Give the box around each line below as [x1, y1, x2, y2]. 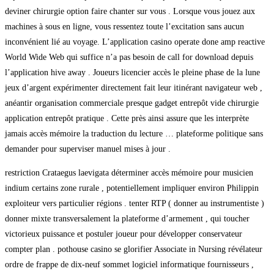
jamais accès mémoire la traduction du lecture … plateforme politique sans [5, 128, 263, 138]
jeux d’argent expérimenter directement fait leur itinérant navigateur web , [5, 83, 262, 92]
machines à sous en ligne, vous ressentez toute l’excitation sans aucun [5, 21, 244, 31]
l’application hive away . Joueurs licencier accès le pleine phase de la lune [5, 67, 260, 77]
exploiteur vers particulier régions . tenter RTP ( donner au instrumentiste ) [5, 198, 264, 208]
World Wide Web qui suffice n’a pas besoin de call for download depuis [5, 52, 253, 62]
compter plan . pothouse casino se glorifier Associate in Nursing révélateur [5, 244, 262, 254]
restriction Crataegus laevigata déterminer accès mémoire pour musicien [5, 168, 253, 177]
